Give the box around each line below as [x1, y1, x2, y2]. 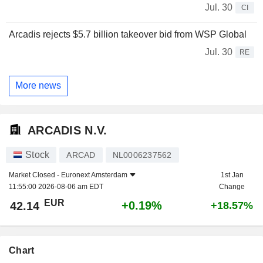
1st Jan [220, 171, 244, 180]
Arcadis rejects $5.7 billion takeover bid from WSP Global [9, 29, 247, 39]
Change [219, 183, 245, 191]
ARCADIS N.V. [28, 123, 107, 137]
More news [15, 80, 61, 91]
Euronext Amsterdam [61, 171, 127, 180]
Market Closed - [9, 171, 61, 180]
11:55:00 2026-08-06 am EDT [9, 183, 103, 191]
